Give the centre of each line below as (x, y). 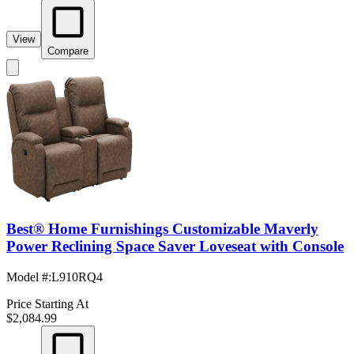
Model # (27, 277)
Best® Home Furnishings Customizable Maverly (162, 228)
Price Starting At (47, 303)
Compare (68, 51)
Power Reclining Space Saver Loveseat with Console (175, 246)
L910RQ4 (77, 277)
